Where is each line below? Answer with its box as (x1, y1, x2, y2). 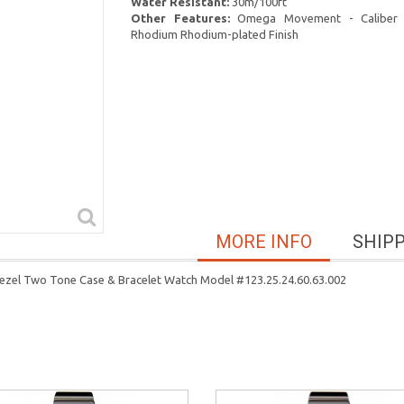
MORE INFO (216, 230, 312, 252)
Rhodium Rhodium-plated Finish (130, 28, 298, 41)
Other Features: (130, 12, 230, 24)
